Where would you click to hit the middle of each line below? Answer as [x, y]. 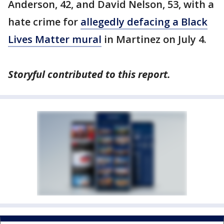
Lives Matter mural [55, 39]
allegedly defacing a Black [144, 22]
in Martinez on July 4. [154, 39]
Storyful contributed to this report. [89, 74]
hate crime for [44, 22]
